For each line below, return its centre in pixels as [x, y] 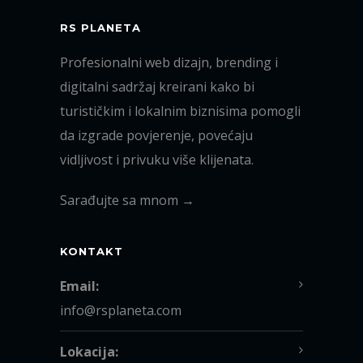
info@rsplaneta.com [121, 311]
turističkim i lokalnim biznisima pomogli [180, 111]
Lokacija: [89, 352]
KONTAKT [92, 252]
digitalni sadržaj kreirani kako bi [157, 87]
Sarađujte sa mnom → [127, 201]
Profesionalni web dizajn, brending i [169, 63]
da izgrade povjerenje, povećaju [156, 136]
